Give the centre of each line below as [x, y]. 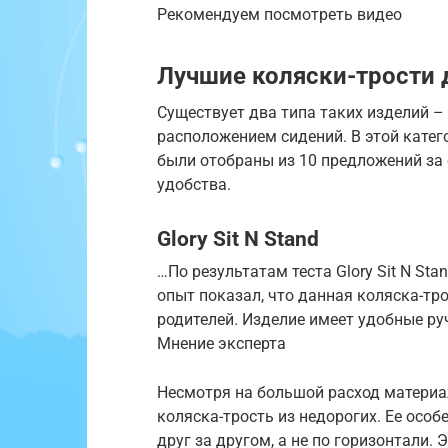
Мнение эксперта [221, 344]
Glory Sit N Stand [238, 238]
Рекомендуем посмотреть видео [279, 14]
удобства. [194, 184]
